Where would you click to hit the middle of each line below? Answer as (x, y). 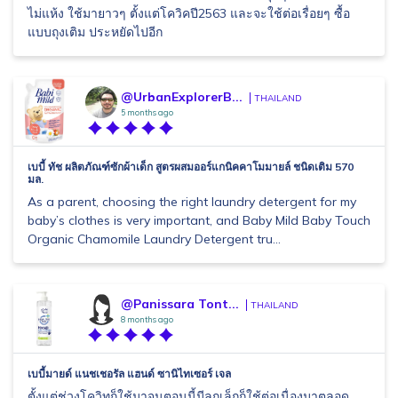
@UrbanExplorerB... (182, 97)
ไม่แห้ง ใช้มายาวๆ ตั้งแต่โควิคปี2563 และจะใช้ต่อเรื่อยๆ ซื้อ (189, 13)
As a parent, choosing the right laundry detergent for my (192, 202)
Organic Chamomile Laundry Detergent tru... (154, 239)
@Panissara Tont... (180, 304)
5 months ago (147, 112)
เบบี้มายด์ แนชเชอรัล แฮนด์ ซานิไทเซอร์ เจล (129, 374)
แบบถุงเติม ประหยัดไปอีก (95, 32)
